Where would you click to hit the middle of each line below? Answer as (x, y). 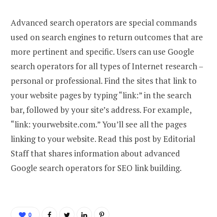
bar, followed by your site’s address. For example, (101, 109)
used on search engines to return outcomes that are (107, 37)
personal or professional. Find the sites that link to (104, 80)
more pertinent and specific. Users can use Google (102, 51)
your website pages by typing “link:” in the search (101, 95)
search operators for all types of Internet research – (107, 66)
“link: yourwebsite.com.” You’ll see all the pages (99, 124)
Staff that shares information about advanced (95, 153)
